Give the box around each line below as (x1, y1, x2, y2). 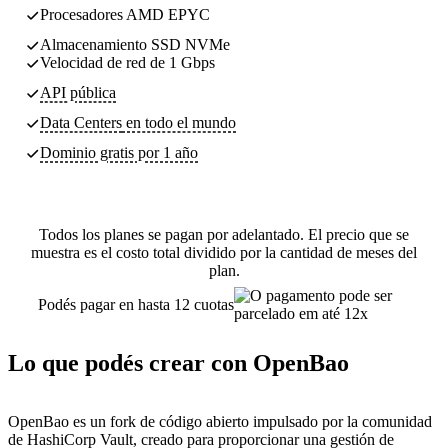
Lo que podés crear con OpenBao (8, 349, 349, 376)
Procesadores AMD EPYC (40, 5, 210, 23)
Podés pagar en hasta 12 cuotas (38, 295, 234, 313)
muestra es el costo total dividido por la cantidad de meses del (31, 243, 417, 261)
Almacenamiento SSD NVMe (40, 35, 230, 53)
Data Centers (40, 113, 122, 131)
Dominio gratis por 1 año (40, 143, 198, 161)
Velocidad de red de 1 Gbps (40, 53, 215, 71)
